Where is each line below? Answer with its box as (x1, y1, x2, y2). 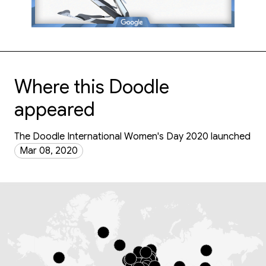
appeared (14, 97, 95, 121)
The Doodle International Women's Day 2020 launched (14, 130, 251, 142)
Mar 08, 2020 (20, 144, 78, 157)
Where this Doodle (14, 74, 169, 99)
